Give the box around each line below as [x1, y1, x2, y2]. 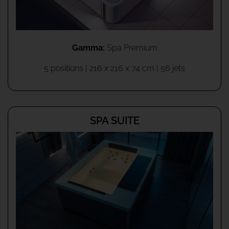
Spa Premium [104, 42, 157, 53]
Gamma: [72, 42, 105, 53]
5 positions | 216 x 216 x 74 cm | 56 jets [44, 63, 185, 73]
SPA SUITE [89, 114, 140, 127]
